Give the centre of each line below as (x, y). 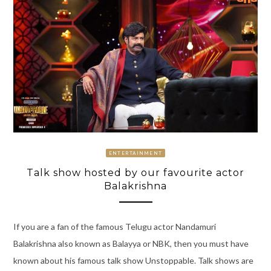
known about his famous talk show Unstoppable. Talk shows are (133, 260)
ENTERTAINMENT (135, 153)
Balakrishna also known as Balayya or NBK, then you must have (131, 243)
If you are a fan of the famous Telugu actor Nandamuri (114, 226)
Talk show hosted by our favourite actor (135, 173)
